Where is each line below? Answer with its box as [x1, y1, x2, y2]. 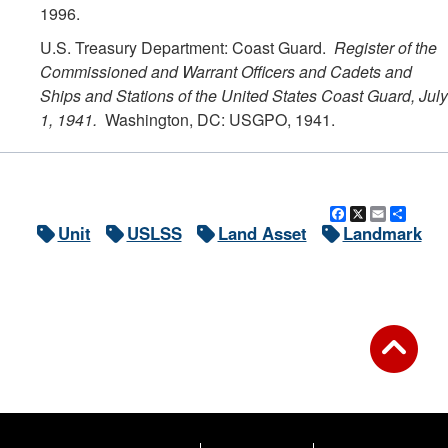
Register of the [334, 36, 437, 60]
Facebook [346, 202, 422, 227]
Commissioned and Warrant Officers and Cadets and [40, 60, 412, 84]
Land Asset [217, 221, 307, 246]
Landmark [342, 221, 422, 246]
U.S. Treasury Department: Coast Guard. [40, 36, 334, 60]
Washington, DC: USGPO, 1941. [101, 108, 335, 132]
